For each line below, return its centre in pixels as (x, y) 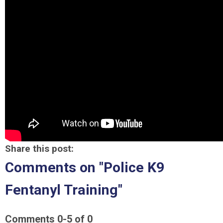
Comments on (52, 167)
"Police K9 (132, 167)
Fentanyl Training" (64, 190)
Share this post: (39, 149)
